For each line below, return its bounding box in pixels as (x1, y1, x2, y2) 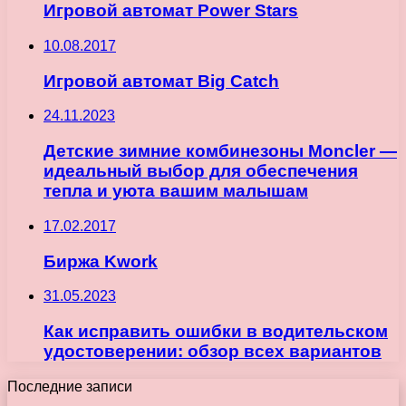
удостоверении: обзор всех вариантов (43, 342, 382, 362)
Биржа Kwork (43, 251, 158, 271)
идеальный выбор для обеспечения (43, 161, 358, 181)
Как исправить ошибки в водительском (43, 322, 388, 342)
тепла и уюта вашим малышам (43, 181, 308, 201)
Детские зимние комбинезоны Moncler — (43, 141, 397, 161)
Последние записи (7, 378, 132, 394)
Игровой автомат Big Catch (43, 71, 279, 91)
